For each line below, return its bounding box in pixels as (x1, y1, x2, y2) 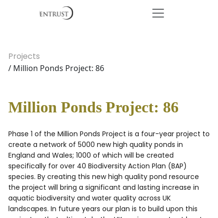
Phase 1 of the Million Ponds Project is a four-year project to (8, 129, 210, 139)
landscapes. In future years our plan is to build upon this (8, 204, 198, 214)
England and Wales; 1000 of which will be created (8, 150, 174, 160)
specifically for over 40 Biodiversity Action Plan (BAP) (8, 161, 187, 171)
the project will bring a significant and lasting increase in (8, 182, 199, 192)
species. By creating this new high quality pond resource (8, 172, 199, 182)
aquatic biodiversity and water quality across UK (8, 193, 171, 203)
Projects (8, 51, 40, 62)
